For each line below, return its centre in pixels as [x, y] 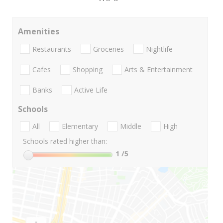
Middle [131, 126]
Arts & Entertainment [159, 69]
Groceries [109, 49]
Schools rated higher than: [65, 141]
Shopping [88, 69]
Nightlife [159, 49]
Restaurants [52, 49]
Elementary [80, 126]
